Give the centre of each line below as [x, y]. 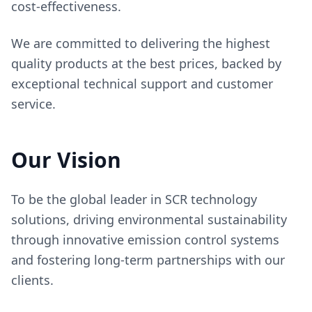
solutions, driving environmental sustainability [149, 220]
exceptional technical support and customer [142, 84]
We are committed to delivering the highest [141, 44]
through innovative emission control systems [145, 240]
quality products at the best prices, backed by [146, 64]
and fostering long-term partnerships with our [148, 260]
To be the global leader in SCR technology [134, 200]
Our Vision [66, 160]
